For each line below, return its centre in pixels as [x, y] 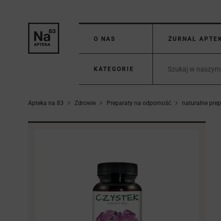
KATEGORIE [114, 69]
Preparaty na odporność [139, 103]
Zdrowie [85, 103]
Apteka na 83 [46, 103]
